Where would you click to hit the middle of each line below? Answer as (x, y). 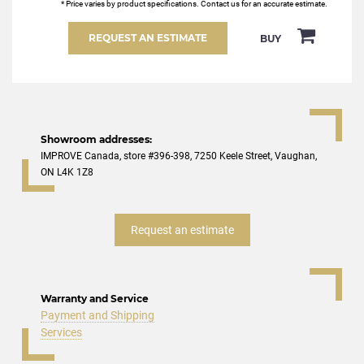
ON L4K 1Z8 (67, 173)
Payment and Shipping (97, 316)
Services (61, 333)
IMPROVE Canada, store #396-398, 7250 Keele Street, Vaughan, (179, 156)
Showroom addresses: (96, 140)
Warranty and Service (95, 299)
